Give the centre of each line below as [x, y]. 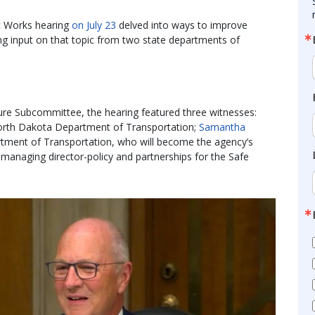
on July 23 [94, 25]
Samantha [222, 127]
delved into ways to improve [182, 25]
